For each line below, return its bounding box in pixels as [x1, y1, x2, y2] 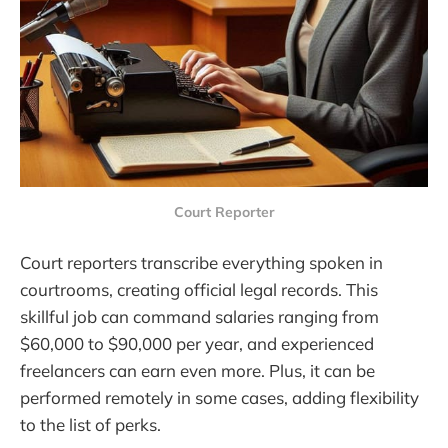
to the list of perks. [20, 413, 161, 435]
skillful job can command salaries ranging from [20, 305, 379, 327]
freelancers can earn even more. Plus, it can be [20, 359, 375, 381]
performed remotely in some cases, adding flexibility [20, 386, 419, 408]
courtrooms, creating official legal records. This [20, 278, 378, 300]
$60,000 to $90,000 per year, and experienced [20, 332, 374, 354]
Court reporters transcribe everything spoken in [20, 251, 383, 273]
